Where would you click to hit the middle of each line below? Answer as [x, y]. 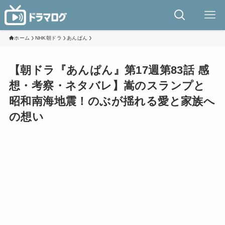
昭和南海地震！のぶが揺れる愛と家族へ [112, 101]
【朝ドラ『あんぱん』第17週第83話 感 [109, 70]
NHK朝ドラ [48, 38]
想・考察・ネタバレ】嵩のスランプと [107, 86]
